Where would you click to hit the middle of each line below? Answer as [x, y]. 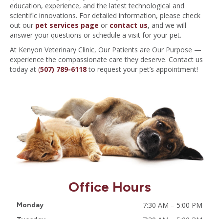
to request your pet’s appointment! [142, 69]
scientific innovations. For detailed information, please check [105, 16]
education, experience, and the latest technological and [97, 6]
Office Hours [109, 186]
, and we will [167, 25]
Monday [30, 205]
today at [24, 69]
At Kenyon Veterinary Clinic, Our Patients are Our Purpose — [106, 50]
